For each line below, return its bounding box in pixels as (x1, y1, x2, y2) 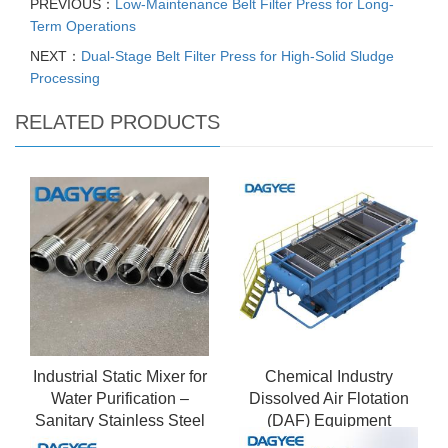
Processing (30, 70, 100, 87)
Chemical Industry (264, 368, 393, 386)
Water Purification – (50, 390, 189, 408)
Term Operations (30, 18, 136, 35)
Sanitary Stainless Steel (34, 412, 205, 430)
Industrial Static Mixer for (32, 368, 207, 386)
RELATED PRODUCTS (15, 111, 220, 134)
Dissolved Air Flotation (248, 390, 409, 408)
